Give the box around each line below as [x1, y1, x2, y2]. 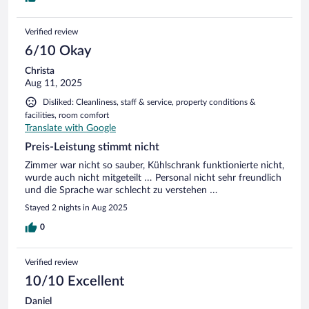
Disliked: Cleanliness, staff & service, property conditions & [43, 97, 256, 106]
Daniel [25, 296, 52, 306]
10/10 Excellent [25, 274, 124, 288]
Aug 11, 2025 [25, 78, 82, 88]
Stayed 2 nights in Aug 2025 [25, 203, 128, 212]
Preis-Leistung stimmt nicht [25, 141, 159, 152]
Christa [25, 66, 54, 76]
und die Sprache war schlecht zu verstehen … [25, 185, 218, 195]
